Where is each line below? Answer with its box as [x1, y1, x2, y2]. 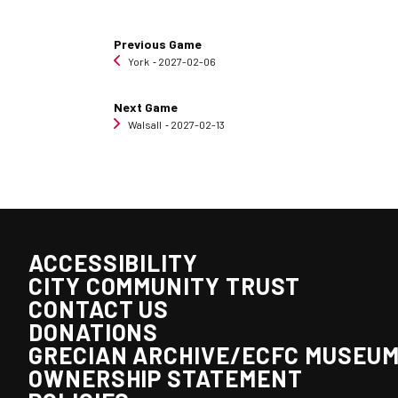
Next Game [114, 99, 178, 115]
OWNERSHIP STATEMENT [28, 364, 303, 392]
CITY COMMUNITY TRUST [28, 272, 301, 299]
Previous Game [114, 36, 202, 52]
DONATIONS [28, 318, 159, 346]
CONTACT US [28, 295, 170, 322]
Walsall [128, 118, 162, 131]
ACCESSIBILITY [28, 249, 198, 276]
